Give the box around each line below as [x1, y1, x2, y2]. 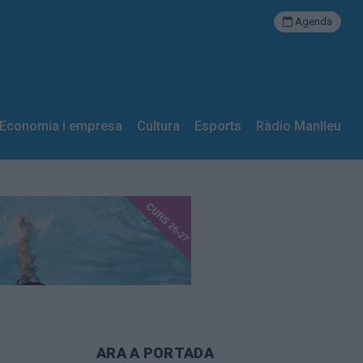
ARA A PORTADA [96, 344, 214, 361]
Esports [194, 118, 241, 134]
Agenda [295, 15, 332, 28]
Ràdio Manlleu [256, 118, 341, 134]
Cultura [137, 118, 180, 134]
